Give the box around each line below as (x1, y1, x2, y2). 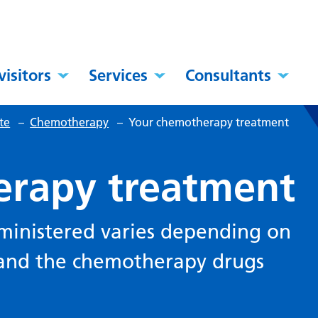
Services (89, 65, 148, 86)
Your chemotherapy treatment (128, 115, 290, 130)
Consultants (185, 65, 272, 86)
